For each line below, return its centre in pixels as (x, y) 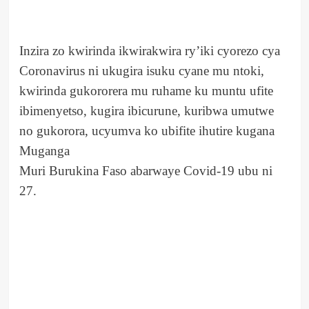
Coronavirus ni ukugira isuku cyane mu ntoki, (141, 71)
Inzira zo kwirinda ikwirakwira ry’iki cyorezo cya (149, 51)
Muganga (44, 151)
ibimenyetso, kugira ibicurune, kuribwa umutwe (146, 111)
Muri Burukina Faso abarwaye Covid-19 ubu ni (146, 171)
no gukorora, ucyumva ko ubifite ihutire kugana (147, 131)
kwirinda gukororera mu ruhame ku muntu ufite (146, 91)
